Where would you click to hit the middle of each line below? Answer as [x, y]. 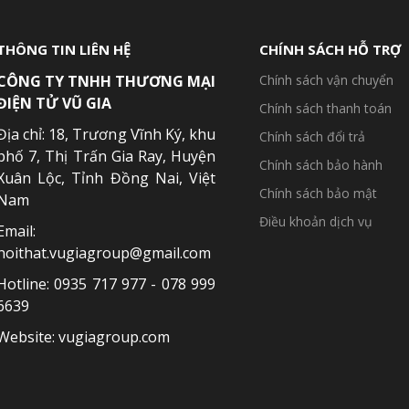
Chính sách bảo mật [318, 193]
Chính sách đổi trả [312, 136]
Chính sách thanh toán [325, 108]
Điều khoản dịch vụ [316, 221]
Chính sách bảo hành [321, 165]
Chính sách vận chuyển [326, 80]
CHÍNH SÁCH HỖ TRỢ [330, 49]
